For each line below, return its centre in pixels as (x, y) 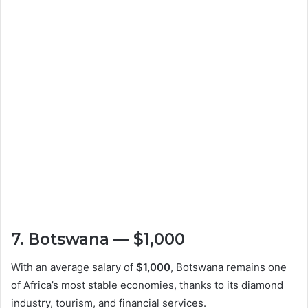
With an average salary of (74, 267)
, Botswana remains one (229, 267)
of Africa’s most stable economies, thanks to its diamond (147, 285)
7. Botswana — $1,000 (98, 240)
